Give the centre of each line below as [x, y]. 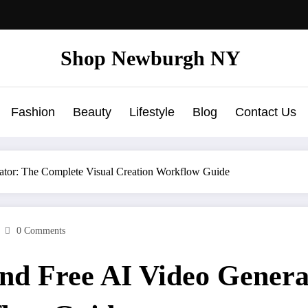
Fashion [33, 112]
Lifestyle [152, 112]
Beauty [92, 112]
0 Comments [41, 230]
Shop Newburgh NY [151, 58]
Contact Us [265, 112]
